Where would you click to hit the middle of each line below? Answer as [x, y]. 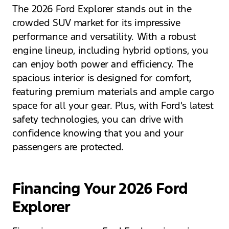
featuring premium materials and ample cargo [113, 92]
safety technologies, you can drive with [98, 119]
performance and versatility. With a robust [104, 37]
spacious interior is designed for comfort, [102, 78]
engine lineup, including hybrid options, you [110, 50]
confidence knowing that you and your [98, 133]
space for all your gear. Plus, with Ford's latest [113, 106]
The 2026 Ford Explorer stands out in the [102, 9]
